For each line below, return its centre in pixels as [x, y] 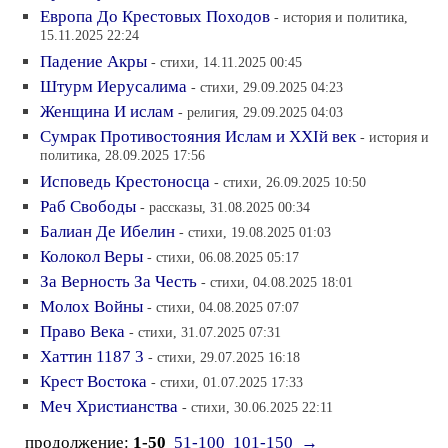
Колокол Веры [91, 256]
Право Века [82, 331]
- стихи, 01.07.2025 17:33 [227, 381]
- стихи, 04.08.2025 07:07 [223, 306]
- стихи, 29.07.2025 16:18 [224, 356]
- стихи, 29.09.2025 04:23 [267, 86]
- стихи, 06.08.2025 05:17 [223, 256]
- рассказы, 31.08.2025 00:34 [225, 206]
